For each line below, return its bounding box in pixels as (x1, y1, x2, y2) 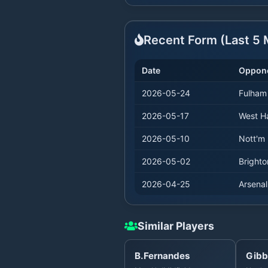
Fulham (239, 87, 267, 98)
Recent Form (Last (144, 32, 252, 47)
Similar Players (138, 219, 214, 232)
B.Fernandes (135, 249, 190, 261)
